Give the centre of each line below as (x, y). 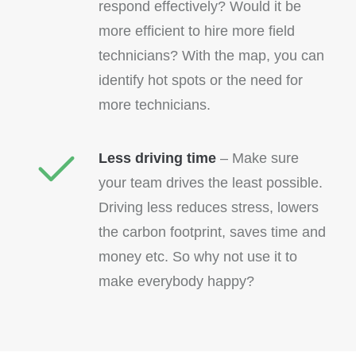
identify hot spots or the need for (201, 80)
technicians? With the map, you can (211, 56)
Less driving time (157, 158)
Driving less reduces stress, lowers (209, 207)
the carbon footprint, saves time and (212, 232)
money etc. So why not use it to (198, 257)
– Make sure (257, 158)
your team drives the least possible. (211, 183)
